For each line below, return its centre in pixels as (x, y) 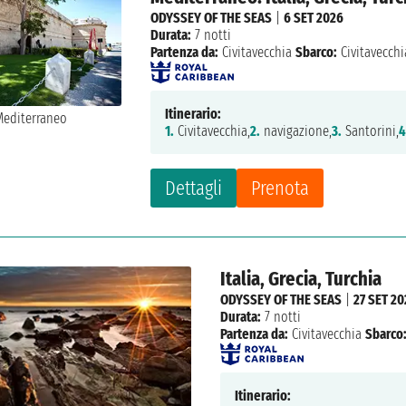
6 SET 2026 (314, 17)
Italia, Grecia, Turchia (300, 278)
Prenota (280, 188)
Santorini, (371, 130)
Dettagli (194, 188)
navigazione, (296, 130)
